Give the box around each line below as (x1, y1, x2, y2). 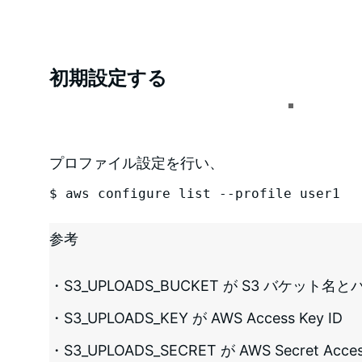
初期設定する (48, 65, 167, 90)
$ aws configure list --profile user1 (48, 185, 340, 201)
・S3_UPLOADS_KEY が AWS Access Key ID (48, 309, 343, 326)
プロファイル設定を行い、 (48, 154, 224, 171)
